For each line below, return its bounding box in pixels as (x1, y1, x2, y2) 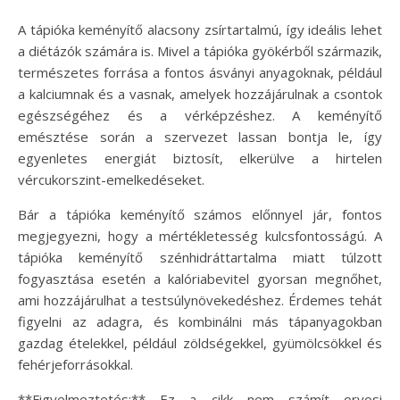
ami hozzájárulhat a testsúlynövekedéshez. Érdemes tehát (18, 290, 382, 309)
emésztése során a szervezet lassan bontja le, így (18, 127, 382, 146)
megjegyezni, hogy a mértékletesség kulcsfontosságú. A (18, 226, 382, 245)
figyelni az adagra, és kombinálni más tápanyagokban (18, 312, 382, 330)
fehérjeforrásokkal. (18, 354, 133, 373)
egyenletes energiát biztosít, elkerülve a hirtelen (18, 148, 382, 167)
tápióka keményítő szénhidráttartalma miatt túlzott (18, 247, 382, 266)
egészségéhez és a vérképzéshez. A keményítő (18, 105, 382, 124)
